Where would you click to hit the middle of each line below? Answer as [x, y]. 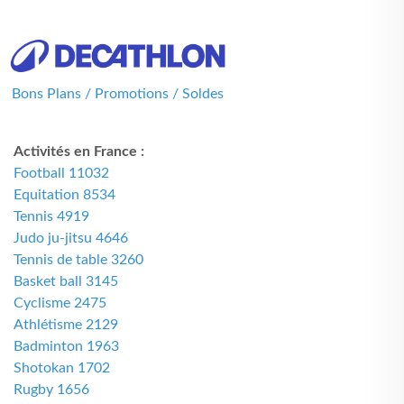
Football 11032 [61, 173]
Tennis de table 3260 [78, 260]
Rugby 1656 [51, 390]
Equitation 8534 [64, 195]
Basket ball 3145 [66, 281]
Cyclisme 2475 [60, 303]
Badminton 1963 [66, 346]
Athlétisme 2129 [66, 325]
